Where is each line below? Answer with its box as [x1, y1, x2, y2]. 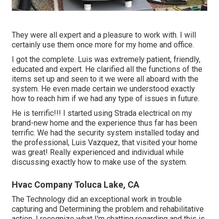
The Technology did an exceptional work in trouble [12, 194, 182, 204]
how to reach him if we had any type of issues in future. [12, 93, 199, 103]
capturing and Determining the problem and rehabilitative [12, 204, 204, 214]
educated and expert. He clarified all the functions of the [12, 64, 202, 74]
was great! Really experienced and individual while [12, 147, 184, 157]
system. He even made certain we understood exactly [12, 84, 195, 93]
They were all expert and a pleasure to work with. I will [12, 30, 196, 40]
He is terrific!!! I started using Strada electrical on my [12, 108, 192, 118]
